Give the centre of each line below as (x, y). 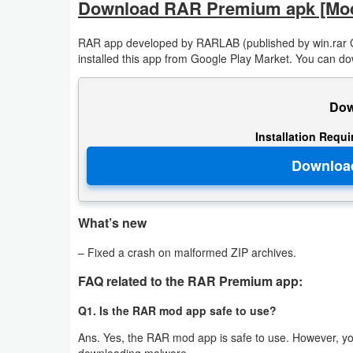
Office (41, 158)
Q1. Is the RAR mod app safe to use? (177, 311)
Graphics (49, 85)
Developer (52, 25)
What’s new (112, 223)
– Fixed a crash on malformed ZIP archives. (187, 253)
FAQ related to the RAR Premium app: (190, 281)
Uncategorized (76, 289)
